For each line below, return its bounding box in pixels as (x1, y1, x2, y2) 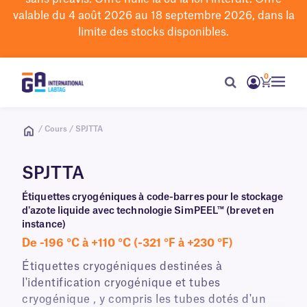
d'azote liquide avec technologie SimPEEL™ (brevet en (22, 206, 275, 216)
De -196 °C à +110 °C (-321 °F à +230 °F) (22, 238, 233, 249)
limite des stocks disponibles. (78, 27, 229, 38)
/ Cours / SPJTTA (38, 125, 103, 133)
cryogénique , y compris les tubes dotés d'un (22, 294, 266, 305)
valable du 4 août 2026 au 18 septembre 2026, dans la (12, 10, 295, 21)
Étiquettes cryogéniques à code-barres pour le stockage (22, 193, 284, 202)
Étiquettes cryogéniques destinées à (22, 261, 223, 272)
